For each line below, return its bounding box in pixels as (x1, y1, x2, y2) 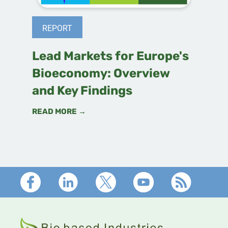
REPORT (42, 22, 72, 33)
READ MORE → (32, 108, 86, 116)
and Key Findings (32, 85, 132, 98)
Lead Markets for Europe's (32, 50, 189, 63)
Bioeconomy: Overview (32, 68, 169, 80)
